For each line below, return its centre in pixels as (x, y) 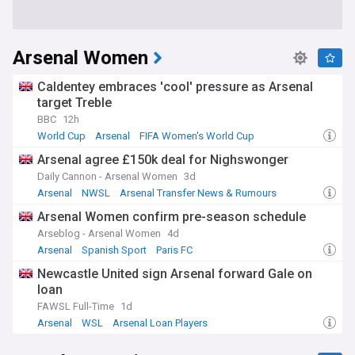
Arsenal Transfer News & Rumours (198, 193)
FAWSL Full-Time (76, 306)
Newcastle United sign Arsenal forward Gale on (175, 274)
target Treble (74, 103)
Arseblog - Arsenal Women (99, 233)
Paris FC (174, 250)
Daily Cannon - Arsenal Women (107, 176)
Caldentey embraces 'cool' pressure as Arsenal (175, 87)
